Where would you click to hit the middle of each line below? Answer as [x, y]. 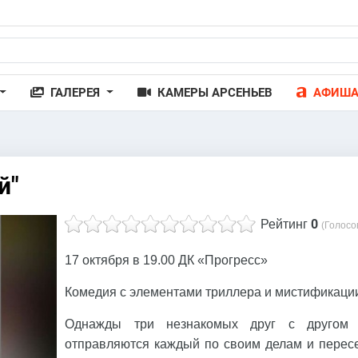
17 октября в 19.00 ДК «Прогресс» [167, 260]
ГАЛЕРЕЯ [76, 93]
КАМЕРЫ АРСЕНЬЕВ [215, 93]
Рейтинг [284, 224]
